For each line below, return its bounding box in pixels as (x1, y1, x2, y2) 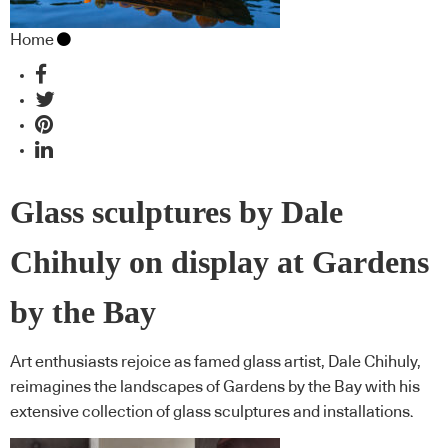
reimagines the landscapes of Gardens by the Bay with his (10, 379, 420, 396)
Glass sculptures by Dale (10, 194, 343, 230)
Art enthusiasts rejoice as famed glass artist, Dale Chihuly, (10, 354, 421, 371)
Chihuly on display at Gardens (10, 244, 429, 280)
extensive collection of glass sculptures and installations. (10, 404, 414, 421)
